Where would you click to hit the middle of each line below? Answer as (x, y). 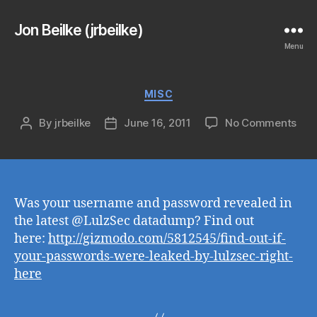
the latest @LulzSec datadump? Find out (134, 221)
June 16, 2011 (157, 122)
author (42, 139)
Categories (189, 91)
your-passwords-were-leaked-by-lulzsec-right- (154, 256)
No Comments (261, 122)
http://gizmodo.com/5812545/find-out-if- (167, 238)
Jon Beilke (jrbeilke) (79, 30)
